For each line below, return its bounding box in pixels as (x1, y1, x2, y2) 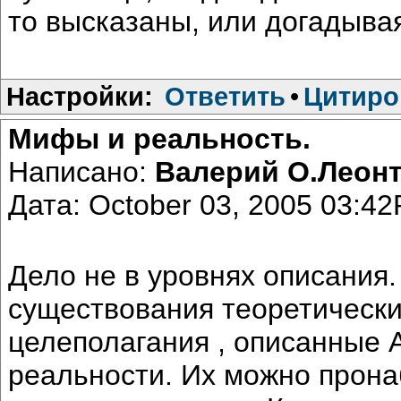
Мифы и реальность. (8, 122, 311, 155)
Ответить (165, 81, 286, 111)
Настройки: (6, 81, 153, 111)
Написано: (8, 155, 155, 188)
